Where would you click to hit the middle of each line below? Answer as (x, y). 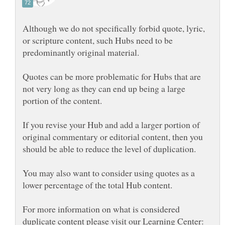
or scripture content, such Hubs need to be (98, 40)
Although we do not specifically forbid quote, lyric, (114, 28)
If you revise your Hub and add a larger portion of (111, 124)
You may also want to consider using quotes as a (109, 173)
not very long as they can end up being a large (104, 88)
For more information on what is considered (101, 209)
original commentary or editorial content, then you (113, 136)
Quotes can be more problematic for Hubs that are (112, 76)
